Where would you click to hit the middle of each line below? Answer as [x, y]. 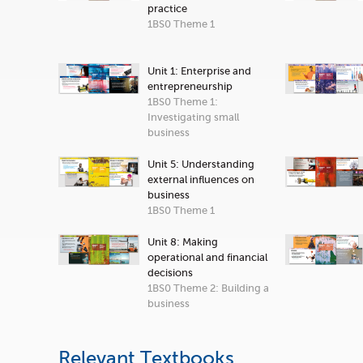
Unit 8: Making [183, 242]
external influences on [201, 179]
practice [167, 9]
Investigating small [193, 117]
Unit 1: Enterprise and [199, 71]
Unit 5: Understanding [201, 164]
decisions [170, 273]
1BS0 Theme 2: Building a [208, 288]
